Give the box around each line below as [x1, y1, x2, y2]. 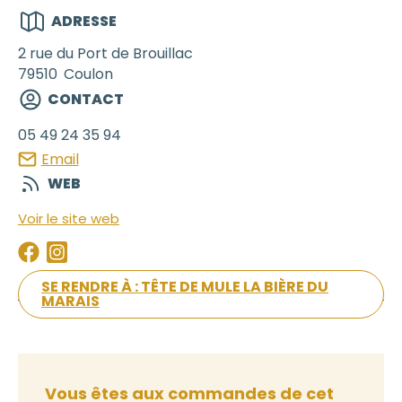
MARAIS [41, 291, 100, 312]
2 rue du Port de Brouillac [18, 42, 193, 64]
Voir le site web [18, 209, 119, 229]
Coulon [64, 63, 113, 84]
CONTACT [48, 88, 124, 109]
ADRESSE [51, 10, 118, 31]
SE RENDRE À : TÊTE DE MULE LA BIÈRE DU [41, 276, 328, 298]
